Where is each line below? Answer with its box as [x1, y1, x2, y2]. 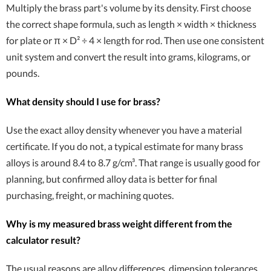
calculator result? [6, 234, 80, 246]
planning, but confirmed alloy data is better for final [6, 173, 217, 184]
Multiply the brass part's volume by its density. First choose [6, 2, 251, 13]
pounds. [6, 67, 39, 79]
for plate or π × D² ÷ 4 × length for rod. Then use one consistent [6, 34, 264, 46]
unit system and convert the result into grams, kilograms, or [6, 51, 250, 62]
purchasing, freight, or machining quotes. [6, 189, 174, 201]
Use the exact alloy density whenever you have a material [6, 124, 242, 135]
